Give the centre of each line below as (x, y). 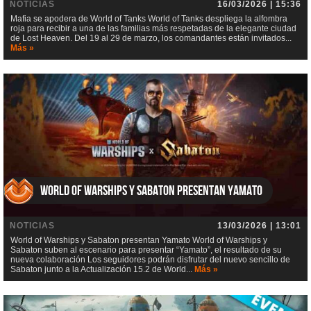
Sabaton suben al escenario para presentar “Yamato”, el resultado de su (146, 250)
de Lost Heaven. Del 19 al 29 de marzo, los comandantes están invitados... (151, 39)
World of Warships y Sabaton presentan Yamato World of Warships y (139, 240)
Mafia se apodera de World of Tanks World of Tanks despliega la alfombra (149, 19)
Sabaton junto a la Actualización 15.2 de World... (102, 269)
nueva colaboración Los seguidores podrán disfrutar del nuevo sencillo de (150, 259)
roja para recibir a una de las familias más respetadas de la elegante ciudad (153, 29)
